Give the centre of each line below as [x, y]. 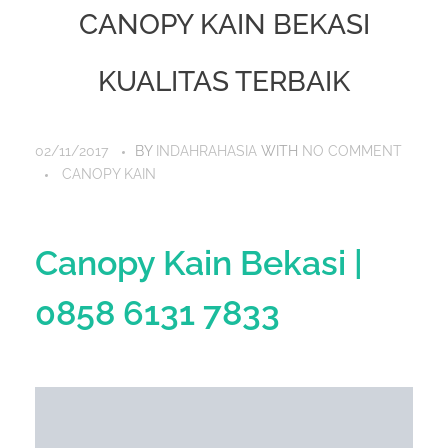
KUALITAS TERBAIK [224, 82]
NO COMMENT [352, 151]
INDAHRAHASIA [208, 151]
